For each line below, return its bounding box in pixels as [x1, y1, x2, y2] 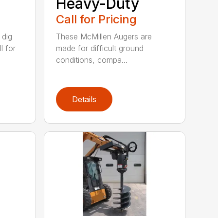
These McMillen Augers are [56, 32, 152, 42]
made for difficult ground [56, 43, 144, 54]
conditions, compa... [56, 55, 128, 65]
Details [72, 94, 97, 105]
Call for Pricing [56, 12, 137, 27]
